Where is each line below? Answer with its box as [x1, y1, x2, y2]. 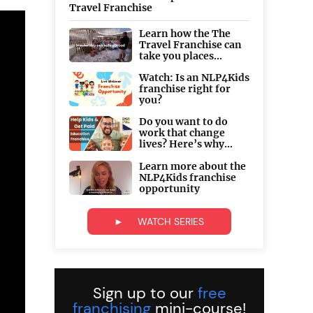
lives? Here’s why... [139, 138, 233, 151]
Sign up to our [92, 282, 198, 303]
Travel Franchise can [139, 38, 242, 51]
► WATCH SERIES [114, 214, 205, 228]
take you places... [139, 50, 222, 62]
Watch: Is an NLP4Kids [139, 71, 249, 85]
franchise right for [139, 82, 231, 96]
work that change [139, 126, 225, 140]
